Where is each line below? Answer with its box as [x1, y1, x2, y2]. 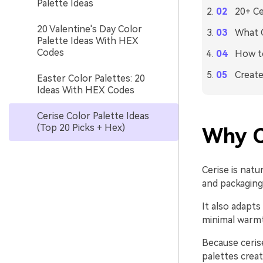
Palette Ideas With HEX [37, 35, 139, 46]
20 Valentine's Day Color [37, 23, 142, 35]
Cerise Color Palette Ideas [37, 110, 149, 122]
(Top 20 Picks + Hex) [37, 122, 125, 133]
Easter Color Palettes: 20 [37, 73, 145, 84]
